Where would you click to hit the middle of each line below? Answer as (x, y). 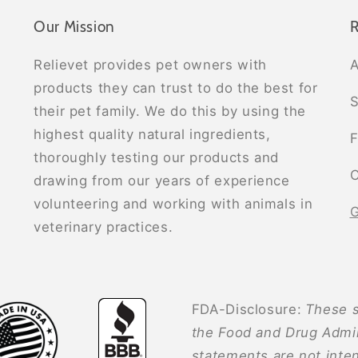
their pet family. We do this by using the (170, 111)
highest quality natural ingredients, (152, 135)
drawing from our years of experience (162, 181)
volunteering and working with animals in (173, 204)
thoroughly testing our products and (157, 158)
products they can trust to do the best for (176, 88)
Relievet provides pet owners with (150, 65)
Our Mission (74, 27)
